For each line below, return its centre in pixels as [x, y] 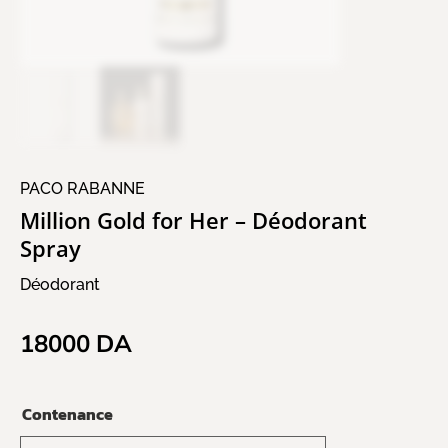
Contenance [67, 414]
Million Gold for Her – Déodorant [193, 220]
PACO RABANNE [82, 189]
